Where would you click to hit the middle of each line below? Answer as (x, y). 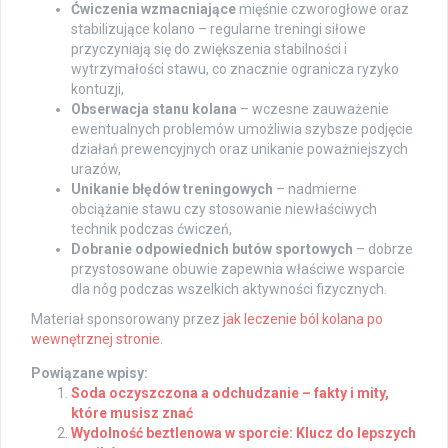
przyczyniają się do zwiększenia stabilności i (209, 49)
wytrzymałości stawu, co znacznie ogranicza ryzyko (235, 69)
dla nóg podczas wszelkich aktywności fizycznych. (229, 289)
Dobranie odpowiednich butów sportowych (212, 249)
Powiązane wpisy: (89, 373)
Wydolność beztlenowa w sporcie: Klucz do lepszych (243, 433)
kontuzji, (97, 89)
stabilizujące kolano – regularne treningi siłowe (218, 29)
